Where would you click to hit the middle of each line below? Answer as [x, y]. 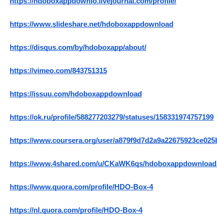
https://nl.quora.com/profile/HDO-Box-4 [76, 210]
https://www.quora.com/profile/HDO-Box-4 [81, 187]
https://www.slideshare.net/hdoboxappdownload [92, 24]
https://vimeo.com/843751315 [58, 71]
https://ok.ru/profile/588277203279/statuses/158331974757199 [112, 117]
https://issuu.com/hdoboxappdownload [76, 94]
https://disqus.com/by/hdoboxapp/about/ [78, 48]
